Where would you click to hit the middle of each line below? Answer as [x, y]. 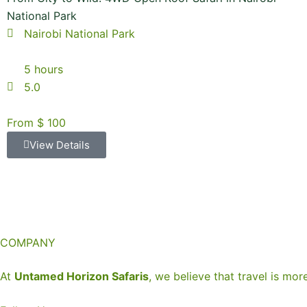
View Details [60, 145]
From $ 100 [36, 123]
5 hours [44, 69]
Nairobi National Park [79, 34]
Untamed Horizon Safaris [82, 276]
